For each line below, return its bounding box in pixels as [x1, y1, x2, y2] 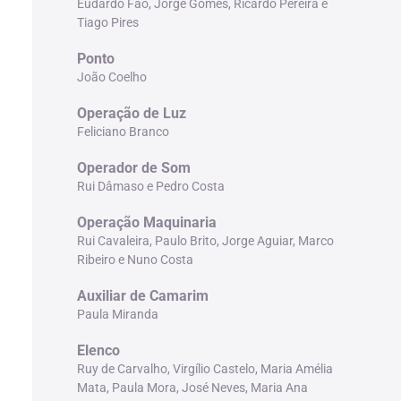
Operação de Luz [76, 104, 186, 122]
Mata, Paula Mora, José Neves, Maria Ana [76, 380, 308, 395]
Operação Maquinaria [76, 213, 217, 231]
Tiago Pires [76, 14, 139, 30]
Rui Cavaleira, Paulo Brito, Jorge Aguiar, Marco [76, 233, 334, 248]
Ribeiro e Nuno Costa [76, 252, 193, 267]
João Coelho [76, 69, 147, 84]
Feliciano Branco [76, 124, 169, 139]
